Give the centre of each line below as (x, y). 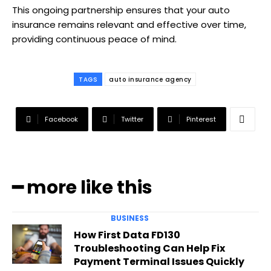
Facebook (61, 119)
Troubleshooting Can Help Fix (149, 249)
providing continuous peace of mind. (94, 39)
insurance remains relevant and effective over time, (129, 25)
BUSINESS (129, 218)
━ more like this (82, 188)
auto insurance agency (150, 80)
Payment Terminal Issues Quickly (159, 262)
